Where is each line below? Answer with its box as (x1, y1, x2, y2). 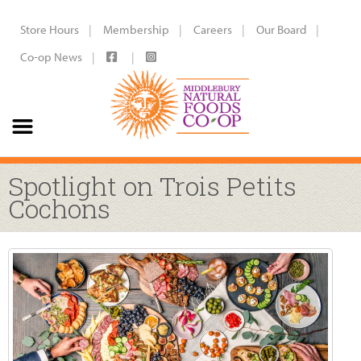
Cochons (8, 191, 110, 226)
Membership (103, 22, 169, 37)
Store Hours (20, 22, 79, 37)
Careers (193, 22, 232, 37)
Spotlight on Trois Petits (8, 168, 297, 203)
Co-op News (20, 49, 82, 64)
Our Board (256, 22, 306, 37)
